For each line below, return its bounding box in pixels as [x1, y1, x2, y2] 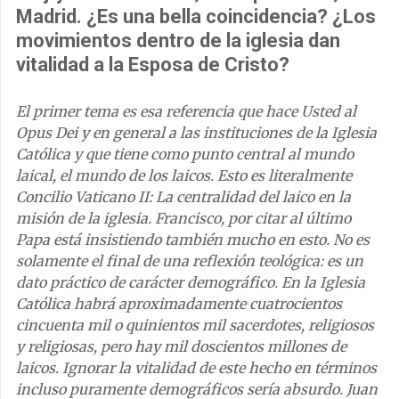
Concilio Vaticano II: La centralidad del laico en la [16, 187, 351, 206]
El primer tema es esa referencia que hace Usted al [16, 102, 356, 120]
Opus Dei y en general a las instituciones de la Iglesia [16, 123, 377, 142]
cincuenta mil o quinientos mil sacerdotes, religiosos [16, 315, 374, 334]
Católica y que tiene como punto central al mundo [16, 144, 354, 163]
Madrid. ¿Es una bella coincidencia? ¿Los [16, 4, 376, 28]
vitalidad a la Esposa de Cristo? [16, 53, 289, 76]
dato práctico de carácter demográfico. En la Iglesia [16, 273, 365, 291]
